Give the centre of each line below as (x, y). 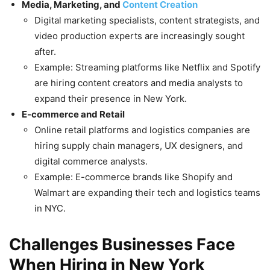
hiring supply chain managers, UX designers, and (139, 146)
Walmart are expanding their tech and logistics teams (147, 193)
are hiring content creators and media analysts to (139, 83)
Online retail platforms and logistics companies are (142, 130)
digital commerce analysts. (91, 162)
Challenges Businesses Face (122, 245)
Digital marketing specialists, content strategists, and (147, 20)
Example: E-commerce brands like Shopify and (133, 177)
